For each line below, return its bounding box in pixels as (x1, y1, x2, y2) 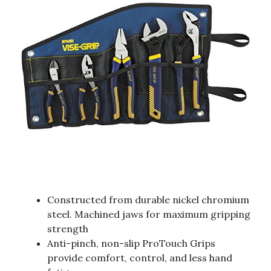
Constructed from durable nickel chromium (47, 193, 249, 206)
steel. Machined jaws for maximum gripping (47, 207, 250, 220)
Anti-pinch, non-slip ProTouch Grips (47, 237, 215, 249)
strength (47, 222, 88, 235)
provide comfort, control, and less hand (47, 251, 232, 264)
